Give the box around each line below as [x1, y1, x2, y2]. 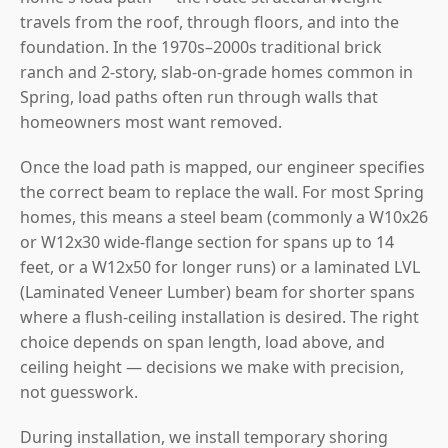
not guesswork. [20, 380, 138, 403]
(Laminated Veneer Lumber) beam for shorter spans [20, 280, 415, 303]
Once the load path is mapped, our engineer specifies [20, 155, 425, 178]
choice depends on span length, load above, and [20, 330, 385, 353]
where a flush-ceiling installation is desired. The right [20, 305, 419, 328]
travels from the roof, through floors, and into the [20, 10, 399, 33]
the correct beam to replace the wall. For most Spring [20, 180, 424, 203]
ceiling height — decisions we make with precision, [20, 355, 404, 378]
